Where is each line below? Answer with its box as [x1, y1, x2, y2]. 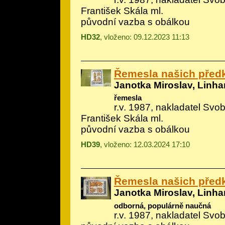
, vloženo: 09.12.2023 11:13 [100, 33, 189, 42]
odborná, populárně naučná [114, 201, 211, 210]
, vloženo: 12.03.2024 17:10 [100, 140, 190, 149]
